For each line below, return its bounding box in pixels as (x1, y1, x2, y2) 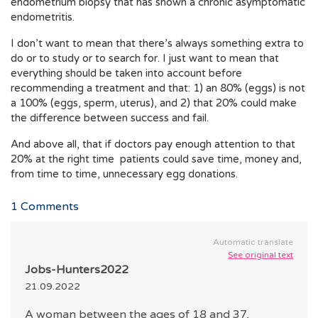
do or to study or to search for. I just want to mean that (11, 52, 279, 65)
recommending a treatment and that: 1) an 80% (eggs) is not (11, 82, 305, 94)
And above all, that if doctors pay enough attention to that (11, 138, 295, 150)
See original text (228, 250, 293, 260)
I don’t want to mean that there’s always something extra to (11, 37, 304, 50)
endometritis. (11, 11, 75, 23)
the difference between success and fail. (11, 111, 209, 124)
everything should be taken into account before (11, 67, 242, 79)
